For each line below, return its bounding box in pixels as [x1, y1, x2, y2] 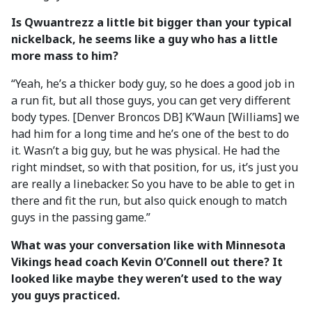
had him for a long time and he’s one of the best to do [11, 126, 289, 141]
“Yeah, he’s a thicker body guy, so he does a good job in [11, 76, 295, 91]
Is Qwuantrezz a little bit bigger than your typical [11, 15, 292, 30]
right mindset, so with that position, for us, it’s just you [11, 159, 298, 175]
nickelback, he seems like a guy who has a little [11, 31, 278, 47]
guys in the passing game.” [11, 210, 150, 225]
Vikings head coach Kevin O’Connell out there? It [11, 254, 283, 270]
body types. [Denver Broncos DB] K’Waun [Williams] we [11, 109, 299, 125]
